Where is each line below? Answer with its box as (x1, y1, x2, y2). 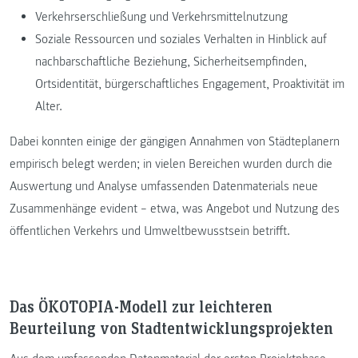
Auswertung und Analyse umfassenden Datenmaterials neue (10, 177, 318, 194)
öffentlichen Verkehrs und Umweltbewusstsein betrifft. (10, 222, 290, 239)
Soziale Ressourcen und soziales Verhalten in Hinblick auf (35, 30, 327, 47)
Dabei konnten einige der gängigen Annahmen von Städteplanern (10, 133, 340, 149)
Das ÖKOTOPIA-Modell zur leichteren (10, 296, 272, 317)
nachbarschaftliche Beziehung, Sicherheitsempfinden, (35, 53, 307, 70)
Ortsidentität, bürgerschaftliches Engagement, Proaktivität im (35, 75, 344, 92)
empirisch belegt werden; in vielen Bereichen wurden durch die (10, 155, 332, 172)
